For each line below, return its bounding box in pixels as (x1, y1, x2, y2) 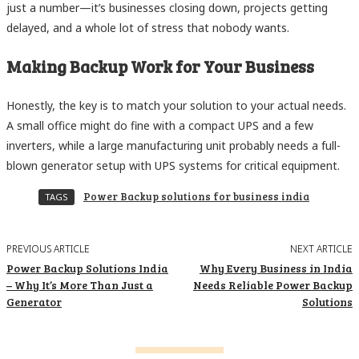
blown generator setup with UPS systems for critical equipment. (6, 157, 340, 173)
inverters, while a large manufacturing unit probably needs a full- (6, 137, 341, 153)
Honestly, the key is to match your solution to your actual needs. (6, 97, 346, 113)
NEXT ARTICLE (289, 241, 353, 256)
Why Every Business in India (199, 260, 353, 276)
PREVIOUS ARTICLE (6, 241, 90, 256)
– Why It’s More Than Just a (6, 276, 153, 292)
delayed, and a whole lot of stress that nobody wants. (6, 20, 289, 36)
